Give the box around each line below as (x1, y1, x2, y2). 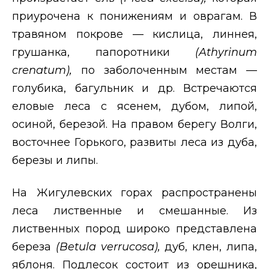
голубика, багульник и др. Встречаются (12, 81, 257, 95)
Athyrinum (199, 45, 257, 59)
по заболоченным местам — (80, 63, 257, 77)
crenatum (12, 63, 66, 77)
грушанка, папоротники (12, 45, 195, 59)
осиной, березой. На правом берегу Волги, (12, 117, 257, 131)
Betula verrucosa (59, 240, 154, 253)
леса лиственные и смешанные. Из (12, 204, 257, 217)
